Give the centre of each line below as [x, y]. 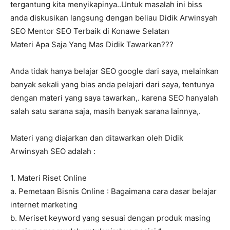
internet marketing [44, 205]
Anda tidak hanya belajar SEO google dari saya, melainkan [114, 71]
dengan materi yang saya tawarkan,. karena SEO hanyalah [114, 98]
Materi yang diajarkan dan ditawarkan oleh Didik [97, 138]
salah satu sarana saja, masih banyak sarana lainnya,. [106, 111]
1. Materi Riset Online [49, 178]
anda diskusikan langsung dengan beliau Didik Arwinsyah [114, 18]
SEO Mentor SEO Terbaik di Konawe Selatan [90, 31]
